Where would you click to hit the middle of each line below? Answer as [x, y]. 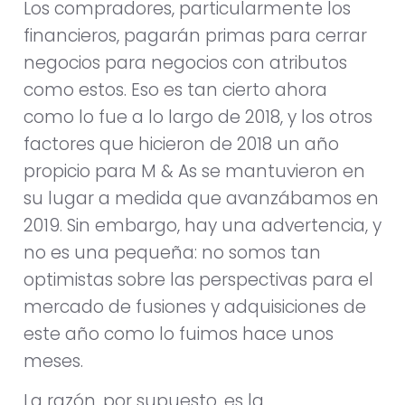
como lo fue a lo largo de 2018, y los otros [198, 117]
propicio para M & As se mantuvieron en [194, 171]
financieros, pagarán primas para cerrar [195, 36]
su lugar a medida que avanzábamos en [201, 198]
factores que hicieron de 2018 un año [181, 144]
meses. [53, 361]
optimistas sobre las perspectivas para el [198, 280]
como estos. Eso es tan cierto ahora [175, 90]
